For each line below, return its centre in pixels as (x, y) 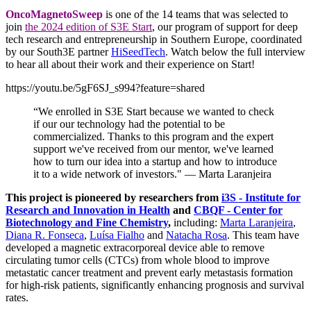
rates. (17, 297)
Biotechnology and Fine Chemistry (87, 222)
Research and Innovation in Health (88, 210)
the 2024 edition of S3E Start (89, 26)
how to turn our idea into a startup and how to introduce (155, 161)
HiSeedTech (138, 51)
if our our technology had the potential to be (129, 124)
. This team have (263, 235)
